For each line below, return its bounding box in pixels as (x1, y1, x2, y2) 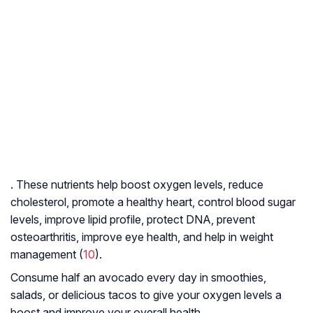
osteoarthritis (10, 230, 76, 245)
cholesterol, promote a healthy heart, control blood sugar (10, 195, 296, 210)
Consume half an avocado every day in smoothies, (10, 270, 266, 285)
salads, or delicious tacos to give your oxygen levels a (10, 288, 282, 303)
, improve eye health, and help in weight (76, 230, 273, 245)
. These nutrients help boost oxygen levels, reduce (10, 177, 263, 192)
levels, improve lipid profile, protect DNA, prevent (10, 212, 255, 227)
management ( (10, 247, 83, 262)
